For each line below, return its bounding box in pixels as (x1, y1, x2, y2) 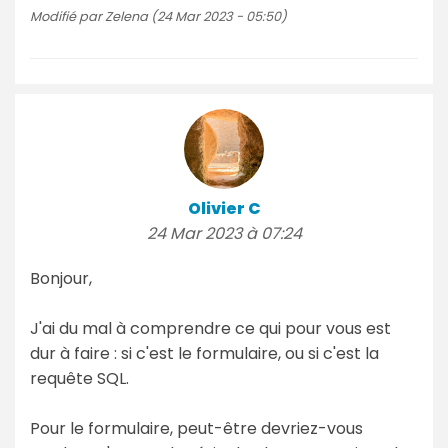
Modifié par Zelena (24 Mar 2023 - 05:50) (30, 7, 287, 25)
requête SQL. (30, 366, 129, 390)
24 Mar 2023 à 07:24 (146, 221, 302, 245)
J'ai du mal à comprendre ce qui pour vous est (30, 316, 391, 340)
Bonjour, (30, 266, 92, 290)
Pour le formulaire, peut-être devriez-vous (30, 416, 363, 440)
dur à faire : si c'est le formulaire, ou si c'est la (30, 341, 379, 365)
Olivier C (187, 196, 261, 220)
